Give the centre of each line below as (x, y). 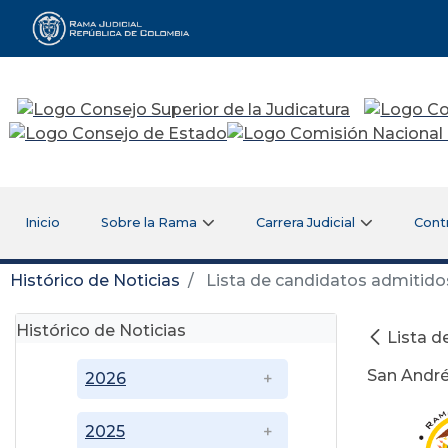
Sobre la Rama (149, 222)
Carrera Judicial (306, 222)
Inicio (42, 222)
